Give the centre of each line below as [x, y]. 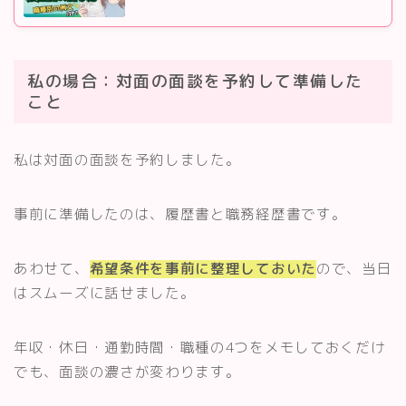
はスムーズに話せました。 [105, 293]
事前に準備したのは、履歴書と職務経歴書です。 [180, 214]
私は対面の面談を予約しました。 [127, 160]
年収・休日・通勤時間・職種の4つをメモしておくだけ [200, 348]
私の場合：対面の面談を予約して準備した [195, 82]
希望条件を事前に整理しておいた [203, 269]
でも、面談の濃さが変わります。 [127, 372]
